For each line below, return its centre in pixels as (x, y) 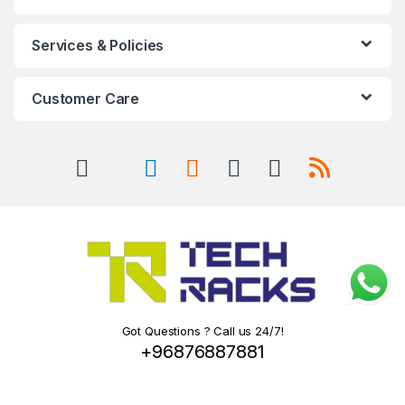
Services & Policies (98, 45)
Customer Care (86, 98)
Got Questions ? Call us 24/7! (202, 330)
